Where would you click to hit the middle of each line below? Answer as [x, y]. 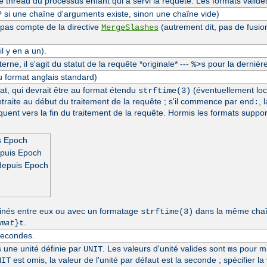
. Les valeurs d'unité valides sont [165, 248]
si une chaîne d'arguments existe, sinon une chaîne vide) [110, 13]
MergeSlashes [130, 27]
